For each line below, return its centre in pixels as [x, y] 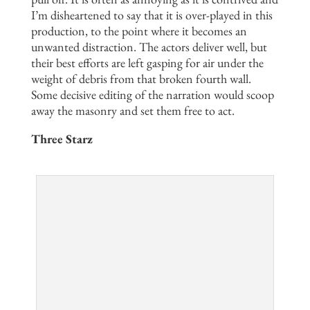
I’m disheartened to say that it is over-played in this [152, 15]
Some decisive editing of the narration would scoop [152, 94]
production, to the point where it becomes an [139, 30]
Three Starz [62, 138]
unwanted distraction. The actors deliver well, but [149, 46]
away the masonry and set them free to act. [133, 110]
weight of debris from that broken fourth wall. [141, 78]
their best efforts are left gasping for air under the [147, 62]
